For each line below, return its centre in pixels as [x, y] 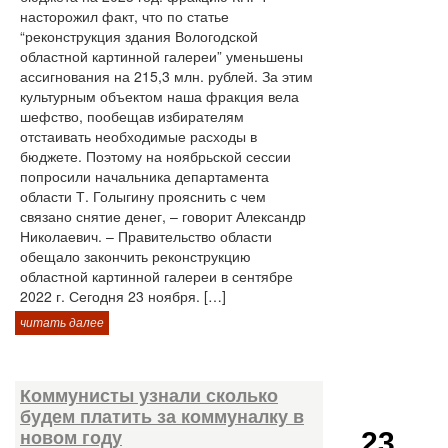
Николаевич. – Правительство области [146, 236]
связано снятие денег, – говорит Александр [163, 216]
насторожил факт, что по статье [124, 16]
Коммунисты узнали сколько [149, 396]
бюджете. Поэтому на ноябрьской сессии [155, 156]
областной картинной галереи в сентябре [156, 276]
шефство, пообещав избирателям [132, 116]
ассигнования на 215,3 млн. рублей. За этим [166, 76]
